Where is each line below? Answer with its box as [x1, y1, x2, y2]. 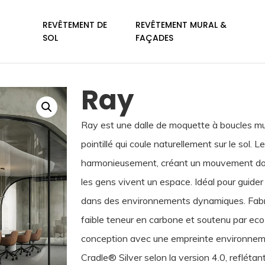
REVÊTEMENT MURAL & [135, 19, 227, 31]
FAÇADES [135, 32, 174, 44]
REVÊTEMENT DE [42, 19, 107, 31]
